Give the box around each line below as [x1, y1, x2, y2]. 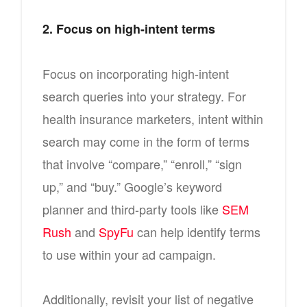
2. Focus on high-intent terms [42, 19, 215, 38]
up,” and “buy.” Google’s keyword [42, 177, 222, 195]
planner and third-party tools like [42, 199, 222, 218]
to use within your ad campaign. [42, 245, 216, 263]
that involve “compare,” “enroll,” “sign [42, 154, 242, 173]
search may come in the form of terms [42, 132, 249, 150]
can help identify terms [134, 222, 260, 241]
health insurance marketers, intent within [42, 109, 263, 127]
